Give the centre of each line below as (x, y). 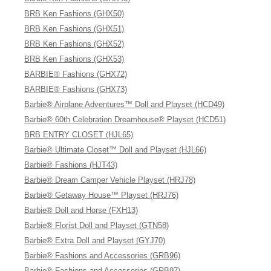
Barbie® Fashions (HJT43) (71, 165)
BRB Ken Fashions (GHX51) (74, 29)
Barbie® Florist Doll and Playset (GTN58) (97, 225)
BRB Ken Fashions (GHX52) (74, 44)
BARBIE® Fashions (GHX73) (76, 89)
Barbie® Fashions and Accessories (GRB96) (103, 256)
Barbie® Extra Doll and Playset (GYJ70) (95, 240)
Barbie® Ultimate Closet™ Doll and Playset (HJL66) (116, 150)
